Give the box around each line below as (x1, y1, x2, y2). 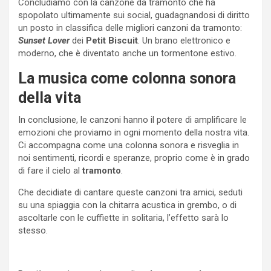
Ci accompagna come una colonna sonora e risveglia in (18, 139, 239, 151)
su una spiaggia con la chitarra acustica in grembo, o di (18, 199, 237, 211)
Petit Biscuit (86, 34, 138, 46)
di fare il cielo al (18, 165, 82, 176)
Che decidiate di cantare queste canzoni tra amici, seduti (18, 186, 243, 198)
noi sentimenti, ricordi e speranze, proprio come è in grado (18, 152, 250, 163)
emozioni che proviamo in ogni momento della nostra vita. (18, 126, 249, 138)
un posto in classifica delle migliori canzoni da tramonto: (18, 22, 242, 33)
